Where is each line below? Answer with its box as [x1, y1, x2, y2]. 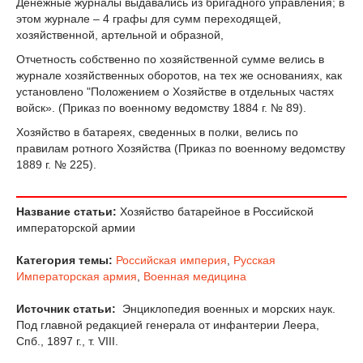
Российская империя [116, 254, 227, 267]
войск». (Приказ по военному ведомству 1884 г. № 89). [16, 100, 306, 114]
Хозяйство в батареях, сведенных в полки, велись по [16, 125, 298, 139]
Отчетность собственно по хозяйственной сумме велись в [16, 52, 324, 66]
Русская [233, 254, 275, 267]
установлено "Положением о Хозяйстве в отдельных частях [16, 84, 334, 98]
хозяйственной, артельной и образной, [16, 28, 224, 41]
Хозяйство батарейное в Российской [117, 205, 314, 219]
